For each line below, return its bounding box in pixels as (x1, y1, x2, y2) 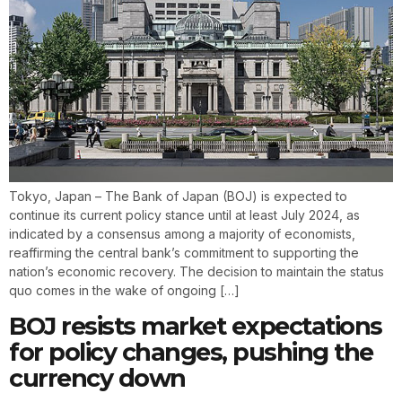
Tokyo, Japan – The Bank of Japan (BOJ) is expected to (9, 188, 347, 205)
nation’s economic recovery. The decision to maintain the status (9, 264, 384, 280)
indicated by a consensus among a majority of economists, (9, 226, 355, 242)
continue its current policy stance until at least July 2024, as (9, 207, 360, 223)
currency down (9, 363, 186, 393)
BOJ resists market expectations (9, 310, 382, 341)
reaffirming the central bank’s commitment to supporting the (9, 245, 359, 261)
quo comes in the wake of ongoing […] (9, 283, 240, 299)
